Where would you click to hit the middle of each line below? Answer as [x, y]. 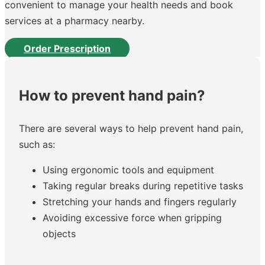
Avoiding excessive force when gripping [132, 217]
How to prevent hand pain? [112, 95]
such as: [37, 144]
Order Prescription [67, 48]
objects [59, 233]
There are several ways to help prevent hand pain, [131, 128]
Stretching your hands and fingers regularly [140, 201]
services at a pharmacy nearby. [75, 20]
